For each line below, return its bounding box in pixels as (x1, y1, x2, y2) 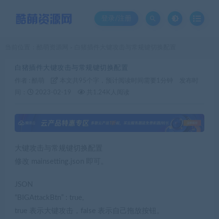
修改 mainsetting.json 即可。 (15, 158, 108, 166)
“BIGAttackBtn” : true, (15, 194, 84, 202)
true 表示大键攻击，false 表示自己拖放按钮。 (15, 207, 164, 215)
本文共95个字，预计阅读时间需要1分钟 (58, 78, 173, 84)
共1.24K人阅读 (85, 89, 130, 96)
